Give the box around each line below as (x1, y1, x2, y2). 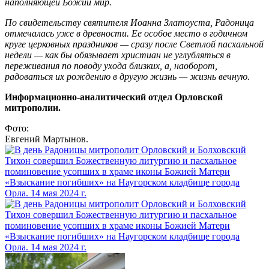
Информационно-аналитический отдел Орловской (5, 92, 223, 103)
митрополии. (5, 103, 61, 113)
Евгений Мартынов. (5, 134, 88, 145)
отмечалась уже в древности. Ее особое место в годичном (5, 28, 247, 39)
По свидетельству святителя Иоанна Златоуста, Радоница (5, 17, 254, 28)
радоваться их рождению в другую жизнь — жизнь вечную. (5, 71, 250, 82)
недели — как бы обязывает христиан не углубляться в (5, 50, 231, 61)
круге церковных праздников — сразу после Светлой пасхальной (5, 39, 264, 50)
